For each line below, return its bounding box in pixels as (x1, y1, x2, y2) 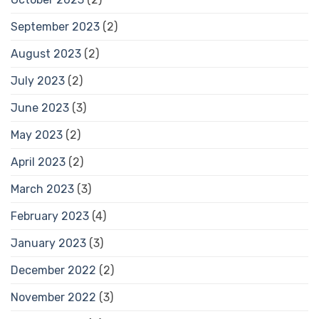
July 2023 (11, 73, 65, 88)
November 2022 (11, 290, 96, 304)
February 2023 (11, 209, 89, 223)
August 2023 (11, 46, 81, 61)
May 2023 (11, 127, 63, 142)
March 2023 (11, 182, 74, 196)
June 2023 (11, 100, 69, 115)
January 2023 (11, 236, 86, 250)
